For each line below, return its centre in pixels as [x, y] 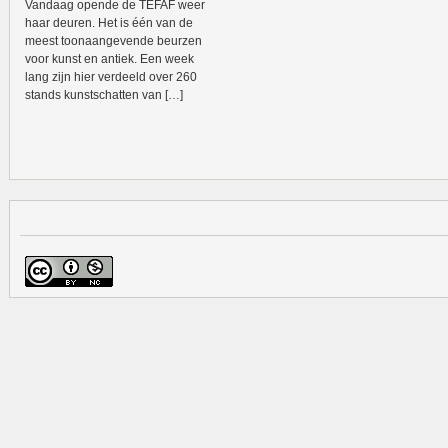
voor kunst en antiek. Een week [109, 59]
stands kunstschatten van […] [104, 95]
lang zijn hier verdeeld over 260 [111, 77]
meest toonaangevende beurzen [113, 41]
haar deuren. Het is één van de [109, 23]
